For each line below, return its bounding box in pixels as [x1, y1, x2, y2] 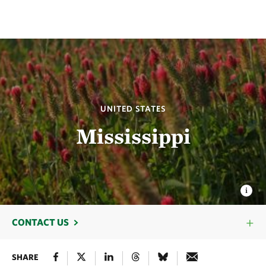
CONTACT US [12, 217, 69, 227]
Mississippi [75, 123, 191, 149]
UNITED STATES [100, 104, 166, 113]
